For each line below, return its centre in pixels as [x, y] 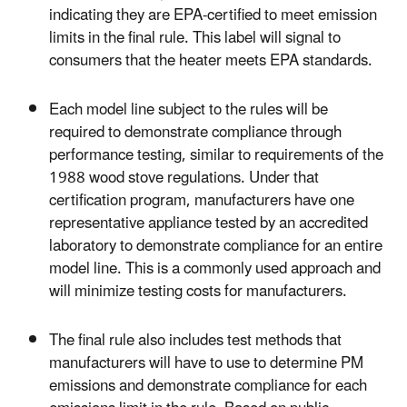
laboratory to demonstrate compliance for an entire [216, 247]
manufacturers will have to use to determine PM [206, 364]
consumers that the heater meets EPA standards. [211, 60]
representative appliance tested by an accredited [208, 224]
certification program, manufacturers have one [202, 201]
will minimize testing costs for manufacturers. [198, 292]
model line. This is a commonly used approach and [215, 269]
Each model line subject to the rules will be [189, 110]
